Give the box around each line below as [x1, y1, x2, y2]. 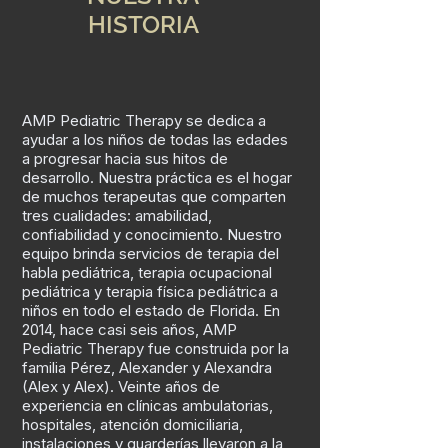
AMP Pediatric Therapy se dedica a [22, 111, 266, 130]
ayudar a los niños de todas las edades [22, 130, 288, 149]
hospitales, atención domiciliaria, [22, 415, 243, 434]
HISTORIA [87, 10, 199, 39]
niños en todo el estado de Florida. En [22, 301, 280, 320]
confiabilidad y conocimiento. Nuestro [22, 225, 282, 244]
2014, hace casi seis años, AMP [22, 320, 237, 339]
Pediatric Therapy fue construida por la [22, 339, 289, 358]
